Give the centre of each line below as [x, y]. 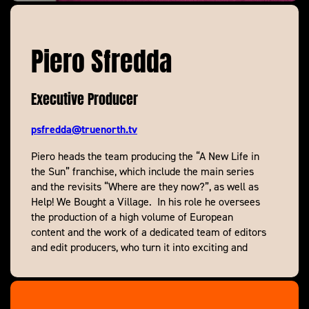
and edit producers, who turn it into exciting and [139, 247]
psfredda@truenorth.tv [84, 130]
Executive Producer [84, 97]
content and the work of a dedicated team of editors [149, 232]
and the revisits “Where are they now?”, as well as [145, 187]
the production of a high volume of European [132, 217]
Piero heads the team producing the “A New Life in [145, 156]
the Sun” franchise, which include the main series [142, 171]
